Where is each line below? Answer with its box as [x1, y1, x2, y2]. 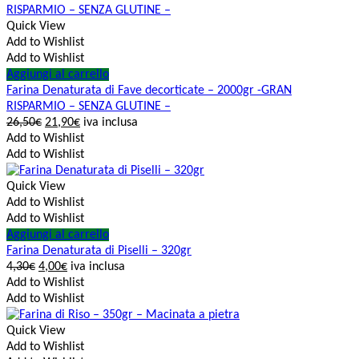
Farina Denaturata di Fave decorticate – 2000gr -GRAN [6, 84, 292, 98]
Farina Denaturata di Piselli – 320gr [6, 244, 192, 258]
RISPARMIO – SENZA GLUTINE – [6, 100, 171, 114]
